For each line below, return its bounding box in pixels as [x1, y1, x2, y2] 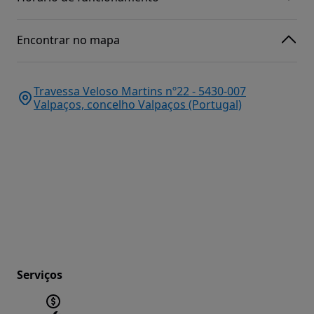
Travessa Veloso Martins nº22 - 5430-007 [34, 83, 246, 99]
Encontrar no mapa [17, 32, 120, 48]
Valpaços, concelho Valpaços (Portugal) [34, 96, 242, 112]
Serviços [17, 266, 62, 282]
